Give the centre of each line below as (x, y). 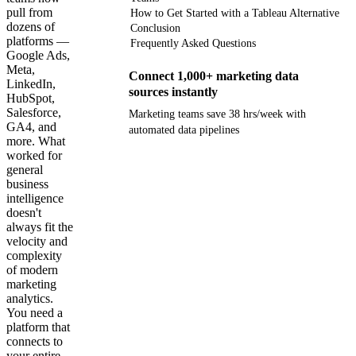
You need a (35, 312)
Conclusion (155, 28)
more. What (36, 141)
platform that (38, 327)
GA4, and (31, 126)
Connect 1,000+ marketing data (214, 75)
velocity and (37, 241)
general (25, 169)
